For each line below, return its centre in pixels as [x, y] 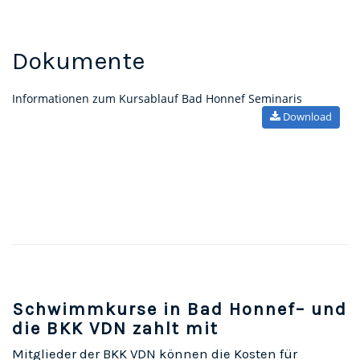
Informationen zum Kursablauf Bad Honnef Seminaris [157, 98]
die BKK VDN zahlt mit [115, 328]
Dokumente [78, 61]
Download [306, 116]
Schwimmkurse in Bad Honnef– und [180, 309]
